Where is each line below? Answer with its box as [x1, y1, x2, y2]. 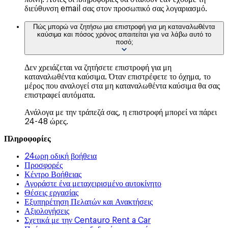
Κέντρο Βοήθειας [24, 170, 81, 179]
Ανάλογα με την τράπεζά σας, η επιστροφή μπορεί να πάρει [24, 108, 217, 117]
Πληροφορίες [4, 134, 51, 143]
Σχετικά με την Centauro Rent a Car [24, 216, 151, 224]
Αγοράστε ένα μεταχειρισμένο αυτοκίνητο [24, 179, 161, 188]
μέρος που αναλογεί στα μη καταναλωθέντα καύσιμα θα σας [24, 81, 220, 90]
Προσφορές [24, 161, 63, 169]
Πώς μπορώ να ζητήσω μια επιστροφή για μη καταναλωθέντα [33, 22, 215, 31]
